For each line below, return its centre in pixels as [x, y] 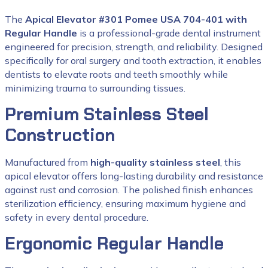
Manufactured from [48, 162]
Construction [60, 135]
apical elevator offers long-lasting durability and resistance [134, 176]
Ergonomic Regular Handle [114, 243]
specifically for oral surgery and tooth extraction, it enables [133, 60]
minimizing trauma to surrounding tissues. [95, 88]
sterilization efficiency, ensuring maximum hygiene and [125, 203]
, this [231, 162]
